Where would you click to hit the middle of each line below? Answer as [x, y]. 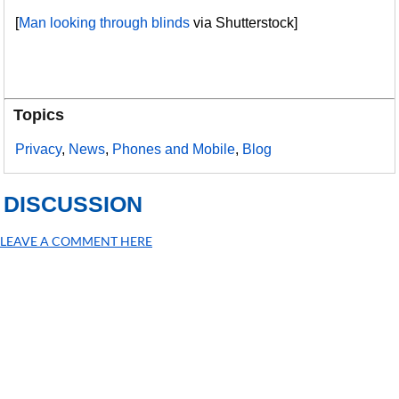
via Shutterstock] [246, 23]
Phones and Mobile [174, 149]
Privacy [39, 149]
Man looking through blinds [105, 23]
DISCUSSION [73, 204]
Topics [39, 115]
